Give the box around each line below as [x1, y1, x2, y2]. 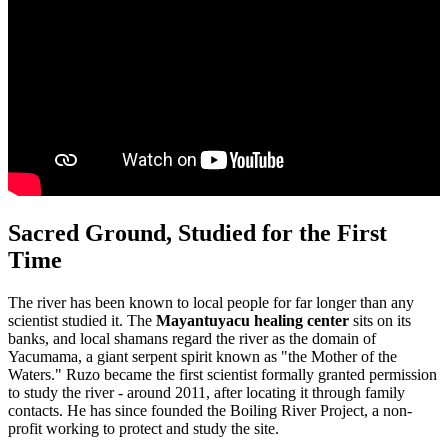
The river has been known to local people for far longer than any [8, 294, 414, 312]
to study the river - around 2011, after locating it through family [8, 384, 405, 402]
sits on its [349, 312, 411, 330]
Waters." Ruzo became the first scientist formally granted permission [8, 366, 437, 384]
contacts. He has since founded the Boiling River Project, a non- [8, 402, 412, 420]
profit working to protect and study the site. [8, 420, 279, 438]
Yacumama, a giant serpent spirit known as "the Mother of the [8, 348, 397, 366]
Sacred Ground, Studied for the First [8, 220, 387, 247]
